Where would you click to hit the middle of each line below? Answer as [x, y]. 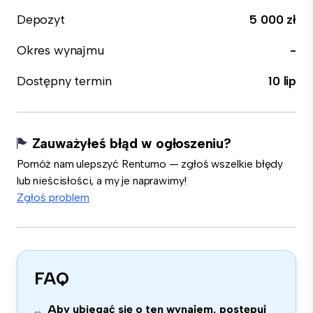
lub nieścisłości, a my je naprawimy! [102, 181]
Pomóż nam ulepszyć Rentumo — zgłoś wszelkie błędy [150, 164]
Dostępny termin [65, 81]
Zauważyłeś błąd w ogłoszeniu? [131, 143]
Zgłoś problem [53, 197]
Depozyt [41, 20]
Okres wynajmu [60, 50]
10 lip [282, 81]
